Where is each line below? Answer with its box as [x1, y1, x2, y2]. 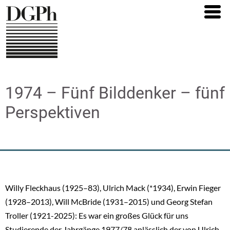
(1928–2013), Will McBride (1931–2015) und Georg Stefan [5, 196, 213, 206]
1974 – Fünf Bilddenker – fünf [5, 83, 225, 103]
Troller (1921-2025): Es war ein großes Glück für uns [5, 210, 188, 220]
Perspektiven [5, 102, 100, 122]
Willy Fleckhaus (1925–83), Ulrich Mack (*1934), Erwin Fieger [5, 182, 221, 193]
